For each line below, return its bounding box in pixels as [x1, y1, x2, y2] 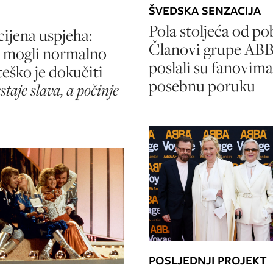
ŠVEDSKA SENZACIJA [149, 2, 261, 19]
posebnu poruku [149, 75, 255, 97]
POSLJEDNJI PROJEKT [149, 252, 267, 269]
